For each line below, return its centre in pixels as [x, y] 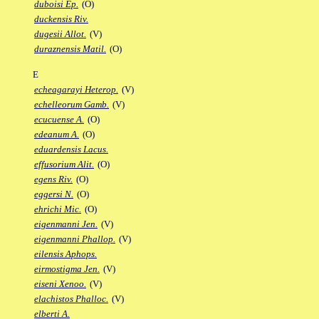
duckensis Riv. [61, 19]
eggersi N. [54, 194]
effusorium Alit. [64, 164]
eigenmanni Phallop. [75, 239]
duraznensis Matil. [70, 49]
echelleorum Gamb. [72, 105]
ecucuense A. [59, 120]
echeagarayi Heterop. [76, 90]
